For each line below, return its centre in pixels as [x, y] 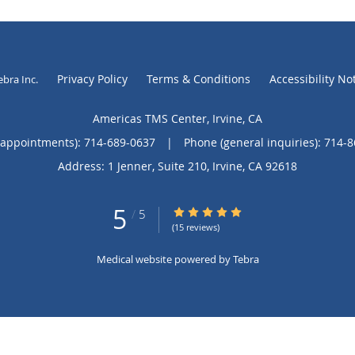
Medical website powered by [164, 259]
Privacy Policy [92, 78]
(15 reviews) [195, 227]
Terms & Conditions [198, 78]
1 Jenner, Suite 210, [160, 166]
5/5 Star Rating [211, 212]
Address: [83, 166]
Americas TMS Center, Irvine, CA [177, 118]
